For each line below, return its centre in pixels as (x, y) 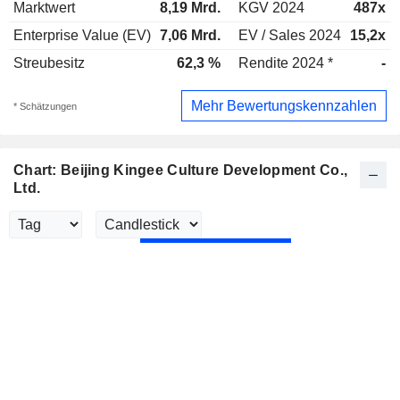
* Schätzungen (45, 106)
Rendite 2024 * (286, 63)
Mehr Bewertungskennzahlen (284, 105)
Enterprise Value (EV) (82, 35)
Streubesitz (49, 63)
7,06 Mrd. (190, 35)
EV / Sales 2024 (290, 35)
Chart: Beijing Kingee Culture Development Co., (181, 171)
